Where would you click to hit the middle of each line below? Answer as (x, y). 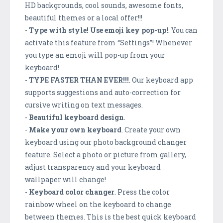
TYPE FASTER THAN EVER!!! (79, 80)
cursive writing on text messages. (84, 105)
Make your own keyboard (75, 129)
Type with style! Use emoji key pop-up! (99, 30)
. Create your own (151, 129)
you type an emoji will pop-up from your (95, 55)
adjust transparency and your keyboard (93, 167)
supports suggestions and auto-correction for (103, 92)
